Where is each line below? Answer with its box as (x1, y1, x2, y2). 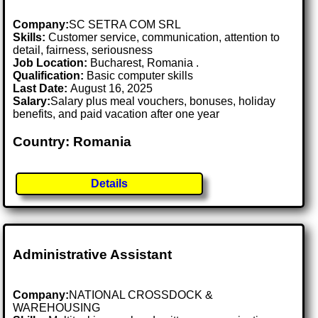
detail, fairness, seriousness (13, 44, 153, 57)
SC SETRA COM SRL (69, 18, 182, 31)
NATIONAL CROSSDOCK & (69, 288, 214, 301)
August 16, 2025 (70, 82, 153, 95)
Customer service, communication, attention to (45, 31, 280, 44)
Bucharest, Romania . (90, 57, 199, 70)
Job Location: (13, 57, 91, 70)
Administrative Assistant (13, 246, 172, 262)
